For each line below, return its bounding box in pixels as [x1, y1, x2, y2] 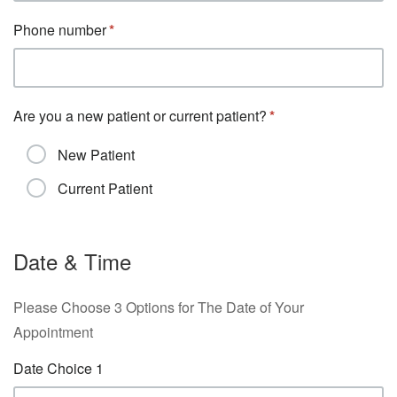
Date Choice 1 [13, 358, 104, 378]
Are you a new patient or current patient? [13, 105, 267, 126]
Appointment [13, 322, 93, 342]
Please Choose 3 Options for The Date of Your [13, 297, 304, 317]
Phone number [13, 19, 106, 40]
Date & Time [13, 245, 131, 276]
